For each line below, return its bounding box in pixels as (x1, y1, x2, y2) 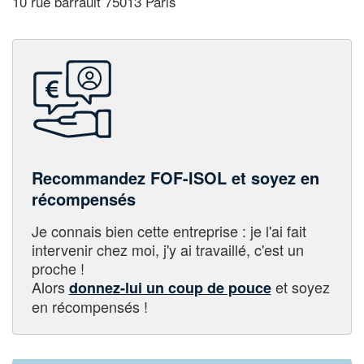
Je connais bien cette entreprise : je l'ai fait (31, 219, 306, 241)
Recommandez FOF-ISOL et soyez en (31, 165, 319, 189)
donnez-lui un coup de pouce (68, 276, 271, 298)
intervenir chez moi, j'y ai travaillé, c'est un (31, 238, 304, 260)
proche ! (31, 257, 84, 279)
